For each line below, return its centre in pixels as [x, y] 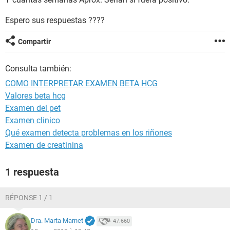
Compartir [34, 42]
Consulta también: [38, 69]
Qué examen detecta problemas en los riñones [89, 133]
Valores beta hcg [35, 96]
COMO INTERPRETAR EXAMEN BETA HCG [81, 83]
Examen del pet [33, 108]
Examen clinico [33, 120]
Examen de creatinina [44, 145]
